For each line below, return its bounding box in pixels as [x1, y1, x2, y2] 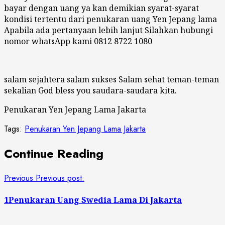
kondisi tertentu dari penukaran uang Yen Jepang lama [4, 13, 217, 25]
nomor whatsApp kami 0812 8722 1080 [4, 35, 152, 47]
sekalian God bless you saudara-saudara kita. [4, 84, 177, 96]
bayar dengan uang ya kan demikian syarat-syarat [4, 2, 199, 14]
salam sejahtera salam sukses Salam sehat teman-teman [4, 73, 219, 85]
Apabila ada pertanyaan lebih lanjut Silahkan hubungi [4, 24, 213, 36]
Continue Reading [4, 144, 103, 162]
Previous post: [36, 172, 84, 184]
